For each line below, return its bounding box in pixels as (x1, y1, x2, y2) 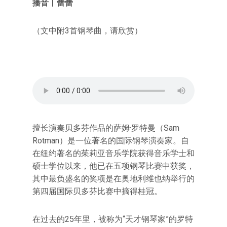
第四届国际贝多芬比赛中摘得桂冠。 (32, 186, 162, 196)
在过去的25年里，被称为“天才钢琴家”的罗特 (32, 214, 193, 224)
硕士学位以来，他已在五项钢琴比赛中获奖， (32, 161, 195, 171)
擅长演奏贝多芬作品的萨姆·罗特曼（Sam (32, 123, 179, 133)
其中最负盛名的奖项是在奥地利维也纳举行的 (32, 174, 195, 183)
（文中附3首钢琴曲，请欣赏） (32, 26, 142, 35)
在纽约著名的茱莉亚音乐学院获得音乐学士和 (32, 148, 195, 158)
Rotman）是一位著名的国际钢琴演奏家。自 (32, 136, 189, 145)
